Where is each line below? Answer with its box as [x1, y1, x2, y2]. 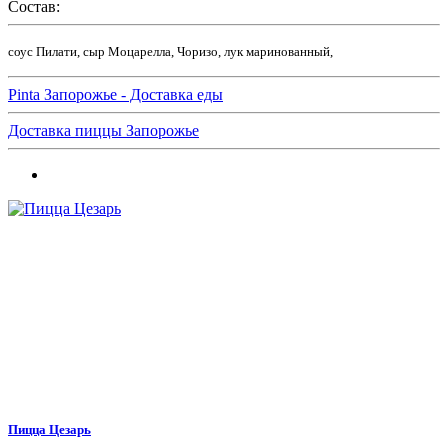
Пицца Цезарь [8, 421, 91, 437]
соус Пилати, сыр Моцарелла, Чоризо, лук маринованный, [8, 43, 333, 59]
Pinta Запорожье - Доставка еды [8, 85, 223, 103]
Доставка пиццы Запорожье [8, 121, 199, 139]
